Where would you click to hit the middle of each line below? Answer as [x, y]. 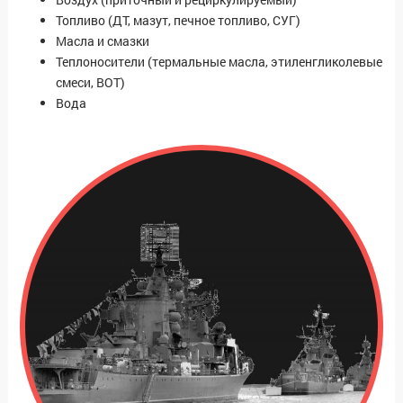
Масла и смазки [103, 41]
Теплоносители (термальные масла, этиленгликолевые [219, 62]
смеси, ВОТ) [90, 83]
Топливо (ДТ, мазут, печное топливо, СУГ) [178, 21]
